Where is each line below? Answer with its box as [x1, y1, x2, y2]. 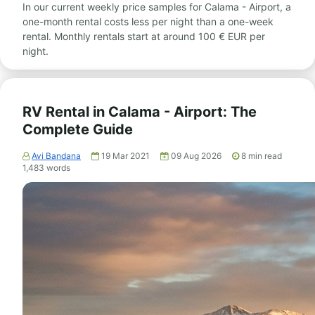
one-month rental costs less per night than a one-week [22, 15, 274, 27]
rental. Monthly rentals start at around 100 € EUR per [22, 30, 265, 42]
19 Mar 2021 [101, 150, 152, 161]
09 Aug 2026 [171, 150, 224, 161]
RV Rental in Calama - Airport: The [22, 103, 257, 120]
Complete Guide [22, 121, 133, 138]
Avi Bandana [32, 150, 81, 161]
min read [248, 150, 282, 161]
